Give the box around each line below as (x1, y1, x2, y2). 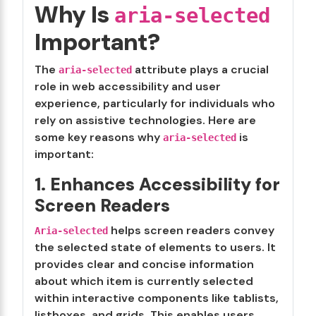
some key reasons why (35, 130, 163, 145)
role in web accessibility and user (35, 79, 221, 94)
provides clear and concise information (35, 257, 254, 272)
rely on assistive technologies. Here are (35, 113, 256, 128)
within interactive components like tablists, (35, 291, 279, 305)
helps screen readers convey (108, 223, 274, 238)
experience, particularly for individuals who (35, 96, 275, 111)
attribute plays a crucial (132, 62, 269, 77)
